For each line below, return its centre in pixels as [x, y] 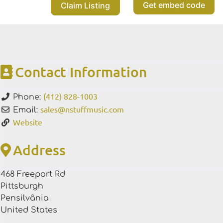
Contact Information [81, 72]
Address [39, 150]
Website [28, 122]
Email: [27, 110]
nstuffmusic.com [95, 109]
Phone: [28, 97]
